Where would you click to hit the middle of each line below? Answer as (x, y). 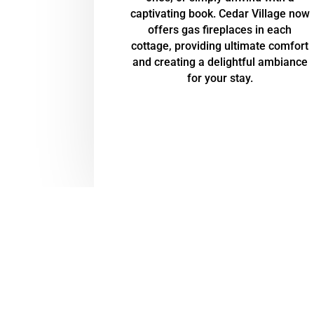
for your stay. (220, 78)
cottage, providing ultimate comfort (220, 46)
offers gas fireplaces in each (220, 30)
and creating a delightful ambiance (220, 62)
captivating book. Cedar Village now (220, 14)
